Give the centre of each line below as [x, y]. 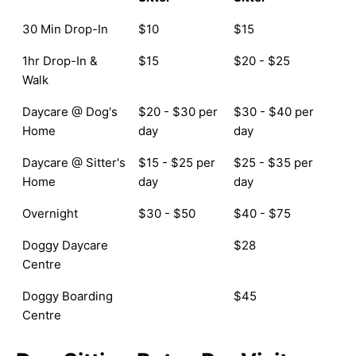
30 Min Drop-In [65, 29]
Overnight [50, 213]
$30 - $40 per [274, 112]
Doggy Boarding [68, 296]
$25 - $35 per [273, 163]
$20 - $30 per [178, 112]
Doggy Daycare [65, 245]
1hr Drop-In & [60, 61]
